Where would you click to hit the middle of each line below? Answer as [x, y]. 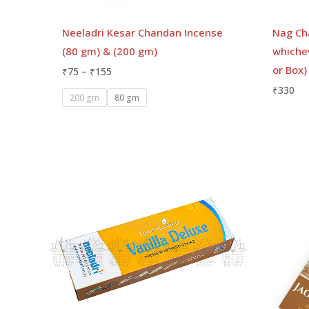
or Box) [290, 70]
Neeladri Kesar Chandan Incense [142, 33]
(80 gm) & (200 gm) [110, 51]
